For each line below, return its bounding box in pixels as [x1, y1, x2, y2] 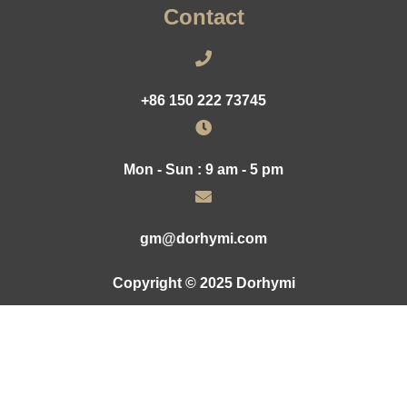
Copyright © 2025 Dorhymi [112, 275, 295, 292]
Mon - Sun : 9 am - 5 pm [124, 162, 283, 178]
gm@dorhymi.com [140, 231, 267, 247]
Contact [163, 5, 244, 30]
